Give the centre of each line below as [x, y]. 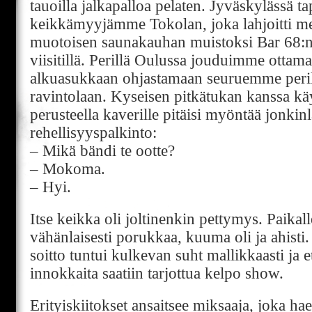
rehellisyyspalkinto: [93, 133]
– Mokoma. [68, 169]
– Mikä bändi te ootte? [102, 151]
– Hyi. [50, 187]
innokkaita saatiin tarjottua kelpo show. [157, 273]
